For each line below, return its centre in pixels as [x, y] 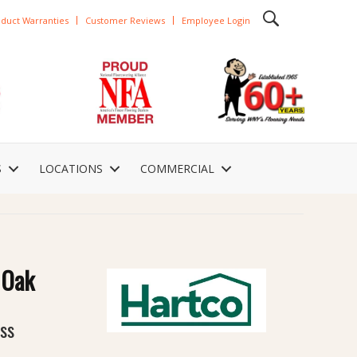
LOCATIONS [71, 169]
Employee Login [216, 20]
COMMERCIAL [177, 169]
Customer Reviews [125, 20]
